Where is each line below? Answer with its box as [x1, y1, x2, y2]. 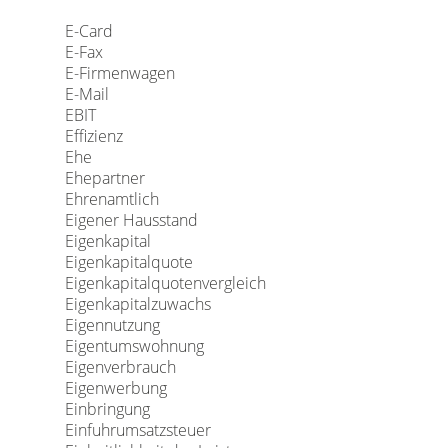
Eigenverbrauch [64, 356, 176, 378]
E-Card [64, 20, 113, 42]
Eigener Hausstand [64, 209, 198, 231]
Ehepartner [64, 167, 145, 189]
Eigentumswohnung [64, 335, 204, 357]
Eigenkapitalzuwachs [64, 293, 211, 315]
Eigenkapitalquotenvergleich [64, 272, 266, 294]
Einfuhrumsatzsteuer [64, 419, 211, 441]
